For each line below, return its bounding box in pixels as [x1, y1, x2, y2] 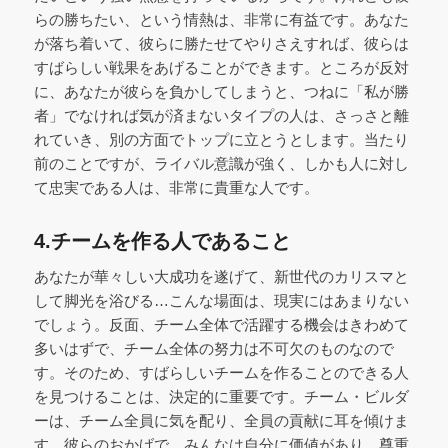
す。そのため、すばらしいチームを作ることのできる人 [33, 363, 409, 381]
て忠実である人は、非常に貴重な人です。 [33, 179, 319, 197]
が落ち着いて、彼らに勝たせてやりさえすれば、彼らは [33, 35, 409, 53]
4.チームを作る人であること [33, 230, 291, 253]
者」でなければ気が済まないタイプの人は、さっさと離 [33, 107, 409, 125]
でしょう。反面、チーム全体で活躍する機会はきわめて [33, 315, 409, 333]
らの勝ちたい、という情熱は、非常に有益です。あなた [33, 11, 409, 29]
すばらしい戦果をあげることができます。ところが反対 [33, 59, 409, 77]
